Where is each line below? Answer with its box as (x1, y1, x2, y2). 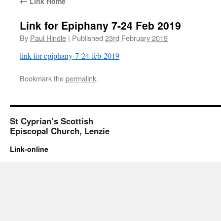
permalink (66, 73, 96, 83)
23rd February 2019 (105, 33, 168, 43)
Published (72, 33, 103, 43)
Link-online (10, 144, 48, 154)
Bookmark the (20, 73, 66, 83)
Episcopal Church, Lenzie (10, 125, 110, 137)
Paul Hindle (30, 33, 66, 43)
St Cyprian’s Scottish (10, 115, 93, 127)
